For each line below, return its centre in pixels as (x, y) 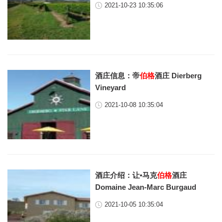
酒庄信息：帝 (118, 76)
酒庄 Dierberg (178, 76)
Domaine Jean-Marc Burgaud (146, 187)
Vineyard (111, 87)
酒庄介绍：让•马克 (126, 175)
